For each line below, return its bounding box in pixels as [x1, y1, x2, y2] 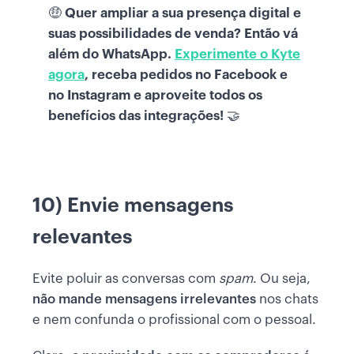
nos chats [259, 292, 318, 306]
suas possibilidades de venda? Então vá [48, 26, 298, 40]
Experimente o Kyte [175, 47, 300, 61]
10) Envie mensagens [32, 194, 234, 215]
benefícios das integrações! [48, 108, 224, 122]
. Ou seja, [253, 271, 311, 285]
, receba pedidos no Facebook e [85, 67, 288, 81]
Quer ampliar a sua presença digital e [65, 6, 301, 20]
